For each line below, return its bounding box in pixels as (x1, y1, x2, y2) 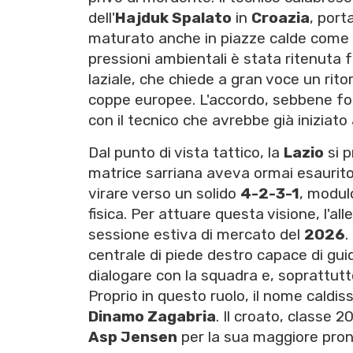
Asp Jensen (88, 328, 177, 347)
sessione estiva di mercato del (88, 225, 304, 244)
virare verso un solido (88, 184, 240, 203)
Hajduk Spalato (115, 9, 232, 28)
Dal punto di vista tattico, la (88, 143, 284, 162)
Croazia (251, 9, 310, 28)
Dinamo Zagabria (88, 307, 216, 326)
